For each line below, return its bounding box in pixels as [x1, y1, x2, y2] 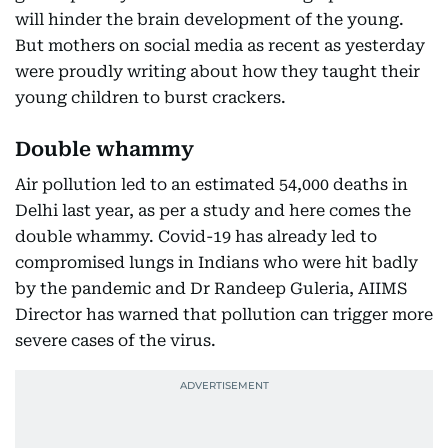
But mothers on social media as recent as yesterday [15, 36, 425, 55]
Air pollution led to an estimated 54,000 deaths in [15, 175, 408, 194]
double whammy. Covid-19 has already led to [15, 227, 377, 246]
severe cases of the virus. [15, 331, 216, 350]
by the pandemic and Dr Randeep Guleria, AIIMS [15, 279, 407, 298]
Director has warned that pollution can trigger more [15, 305, 433, 324]
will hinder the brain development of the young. [15, 10, 404, 29]
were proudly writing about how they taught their [15, 62, 420, 81]
